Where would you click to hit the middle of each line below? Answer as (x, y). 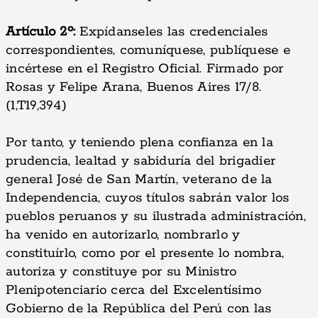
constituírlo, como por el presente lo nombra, (145, 253)
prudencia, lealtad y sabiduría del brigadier (141, 161)
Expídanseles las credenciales (172, 32)
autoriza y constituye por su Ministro (121, 272)
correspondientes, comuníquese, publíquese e (148, 50)
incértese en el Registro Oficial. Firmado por (145, 69)
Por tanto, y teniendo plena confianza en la (139, 143)
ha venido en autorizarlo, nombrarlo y (123, 235)
